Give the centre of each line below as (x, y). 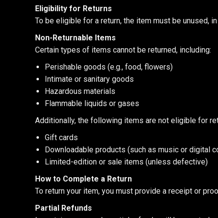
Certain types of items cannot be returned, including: (123, 50)
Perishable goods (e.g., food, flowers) (109, 67)
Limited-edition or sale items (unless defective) (126, 162)
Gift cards (61, 137)
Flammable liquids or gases (92, 103)
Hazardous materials (80, 91)
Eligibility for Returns (73, 9)
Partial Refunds (64, 208)
